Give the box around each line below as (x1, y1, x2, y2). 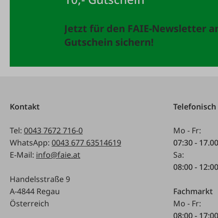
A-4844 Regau (10, 185, 60, 197)
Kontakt (10, 101, 40, 112)
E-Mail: (10, 149, 36, 160)
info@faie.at (36, 149, 80, 160)
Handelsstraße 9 (10, 173, 70, 184)
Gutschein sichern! (64, 35, 154, 49)
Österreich (10, 198, 49, 209)
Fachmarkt (173, 185, 213, 197)
